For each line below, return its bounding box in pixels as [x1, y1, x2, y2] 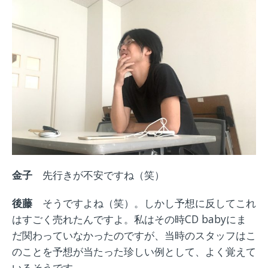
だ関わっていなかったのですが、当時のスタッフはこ [12, 227, 256, 242]
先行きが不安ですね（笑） [42, 167, 165, 182]
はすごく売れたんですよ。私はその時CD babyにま [12, 211, 246, 226]
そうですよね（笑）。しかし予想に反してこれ [42, 195, 256, 210]
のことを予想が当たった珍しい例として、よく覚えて [12, 243, 256, 258]
